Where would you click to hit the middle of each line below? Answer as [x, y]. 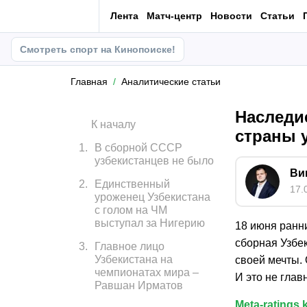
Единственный [132, 184]
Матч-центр [174, 15]
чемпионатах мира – [147, 272]
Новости [231, 15]
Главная [89, 82]
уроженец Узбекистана [152, 197]
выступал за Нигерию [150, 223]
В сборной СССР [138, 148]
